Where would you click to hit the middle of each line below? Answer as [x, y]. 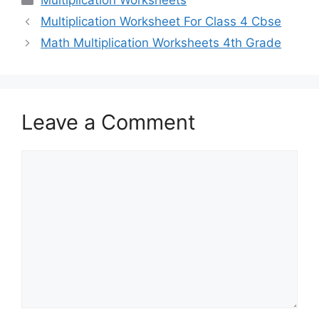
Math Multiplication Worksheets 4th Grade [161, 43]
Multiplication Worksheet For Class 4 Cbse [161, 22]
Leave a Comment [109, 122]
